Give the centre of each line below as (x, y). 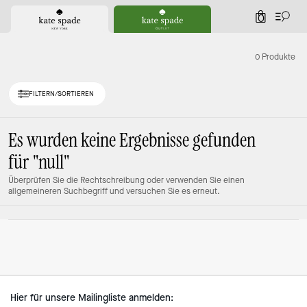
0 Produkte (275, 57)
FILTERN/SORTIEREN (61, 94)
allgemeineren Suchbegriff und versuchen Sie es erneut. (114, 191)
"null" (51, 163)
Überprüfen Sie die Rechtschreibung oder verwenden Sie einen (126, 180)
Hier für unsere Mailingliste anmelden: (91, 298)
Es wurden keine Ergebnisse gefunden (132, 141)
